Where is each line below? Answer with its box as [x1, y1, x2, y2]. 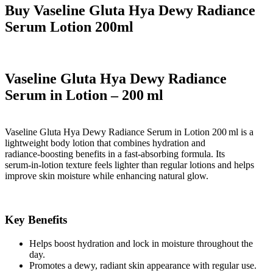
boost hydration [54, 238, 114, 249]
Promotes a [29, 260, 74, 271]
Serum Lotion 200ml [5, 19, 133, 35]
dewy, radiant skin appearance [74, 260, 190, 271]
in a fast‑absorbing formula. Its [105, 148, 225, 159]
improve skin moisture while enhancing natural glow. [5, 170, 208, 181]
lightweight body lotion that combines [5, 137, 152, 148]
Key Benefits [5, 213, 67, 227]
